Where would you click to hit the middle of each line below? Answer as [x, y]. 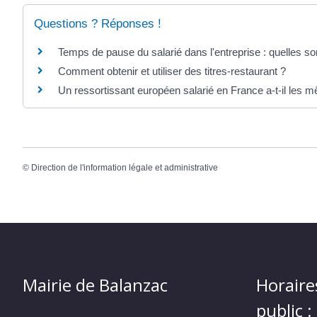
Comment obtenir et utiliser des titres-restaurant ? [172, 71]
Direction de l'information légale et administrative [125, 168]
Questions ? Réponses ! [98, 23]
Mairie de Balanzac [95, 285]
